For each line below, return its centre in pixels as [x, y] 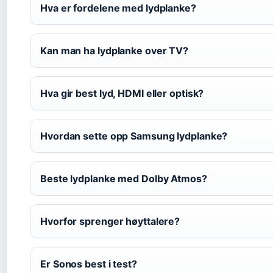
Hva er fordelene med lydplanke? [118, 8]
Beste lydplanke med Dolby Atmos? [124, 179]
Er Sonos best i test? [89, 264]
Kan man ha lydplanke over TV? [115, 51]
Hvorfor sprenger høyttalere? [110, 222]
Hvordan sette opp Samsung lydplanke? [134, 136]
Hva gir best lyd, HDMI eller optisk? [122, 94]
